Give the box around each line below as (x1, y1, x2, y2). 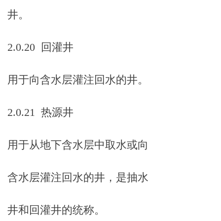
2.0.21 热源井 (7, 106, 74, 118)
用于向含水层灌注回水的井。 (7, 74, 148, 86)
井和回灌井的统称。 (7, 204, 105, 216)
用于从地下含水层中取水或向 (7, 139, 148, 151)
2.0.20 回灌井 (7, 41, 74, 53)
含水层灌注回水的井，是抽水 (7, 171, 148, 184)
